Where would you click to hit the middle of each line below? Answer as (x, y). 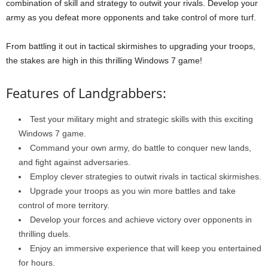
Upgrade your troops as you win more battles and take (133, 191)
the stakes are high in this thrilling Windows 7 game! (104, 60)
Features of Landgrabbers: (86, 92)
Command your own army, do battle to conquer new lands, (141, 147)
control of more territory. (64, 205)
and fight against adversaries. (74, 162)
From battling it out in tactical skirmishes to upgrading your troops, (131, 46)
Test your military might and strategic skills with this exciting (141, 119)
